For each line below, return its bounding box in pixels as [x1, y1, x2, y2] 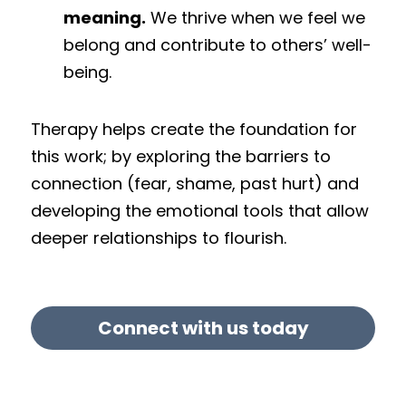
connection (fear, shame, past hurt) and [31, 172, 359, 195]
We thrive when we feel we [146, 6, 365, 29]
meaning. [63, 6, 146, 29]
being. [63, 61, 111, 83]
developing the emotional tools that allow [31, 199, 369, 222]
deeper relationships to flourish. [31, 227, 286, 249]
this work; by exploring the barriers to [31, 145, 331, 168]
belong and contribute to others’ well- [63, 34, 372, 56]
